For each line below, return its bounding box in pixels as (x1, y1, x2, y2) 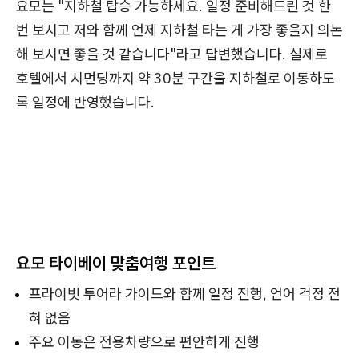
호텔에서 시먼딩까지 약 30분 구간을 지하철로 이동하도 (16, 69, 335, 87)
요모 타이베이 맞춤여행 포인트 (16, 252, 216, 274)
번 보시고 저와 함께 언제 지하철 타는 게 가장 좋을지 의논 (16, 21, 343, 39)
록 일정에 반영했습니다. (16, 93, 155, 111)
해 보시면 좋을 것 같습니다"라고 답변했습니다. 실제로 (16, 45, 328, 63)
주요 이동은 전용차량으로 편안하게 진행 (29, 333, 260, 351)
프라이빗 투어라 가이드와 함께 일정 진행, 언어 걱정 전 (29, 284, 341, 303)
